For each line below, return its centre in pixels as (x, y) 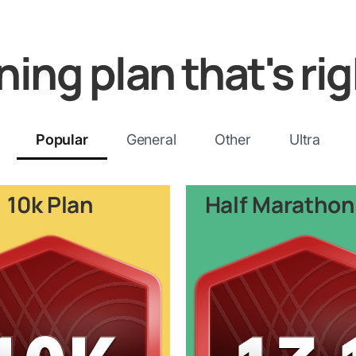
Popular (62, 139)
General (151, 139)
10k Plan (50, 204)
